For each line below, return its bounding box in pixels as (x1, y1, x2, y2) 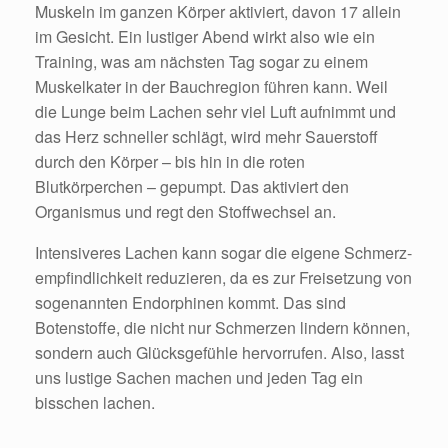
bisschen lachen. (35, 391, 155, 415)
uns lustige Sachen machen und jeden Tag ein (35, 366, 363, 390)
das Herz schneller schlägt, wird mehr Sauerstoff (35, 125, 378, 149)
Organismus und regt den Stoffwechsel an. (35, 200, 336, 224)
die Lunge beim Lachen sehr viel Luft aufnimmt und (35, 100, 396, 124)
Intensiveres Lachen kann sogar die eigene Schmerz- (35, 241, 412, 265)
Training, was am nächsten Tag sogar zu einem (35, 50, 368, 74)
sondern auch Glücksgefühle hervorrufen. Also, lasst (35, 341, 404, 365)
